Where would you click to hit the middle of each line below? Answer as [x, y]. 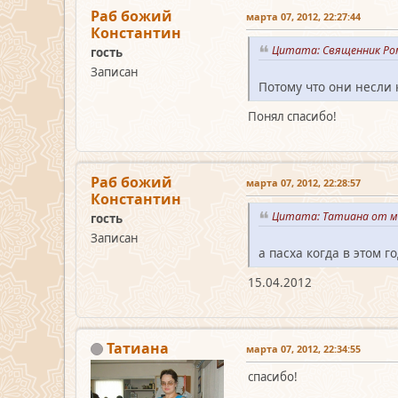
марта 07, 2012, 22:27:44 [303, 17]
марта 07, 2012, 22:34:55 [303, 348]
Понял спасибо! [292, 116]
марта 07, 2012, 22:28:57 [303, 182]
